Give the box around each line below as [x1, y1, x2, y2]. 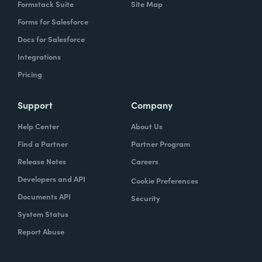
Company [131, 98, 173, 111]
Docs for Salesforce [18, 33, 85, 44]
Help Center [18, 120, 59, 132]
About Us [131, 120, 163, 132]
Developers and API [18, 173, 85, 184]
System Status [18, 208, 68, 219]
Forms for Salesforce [18, 15, 88, 27]
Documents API [18, 190, 71, 202]
